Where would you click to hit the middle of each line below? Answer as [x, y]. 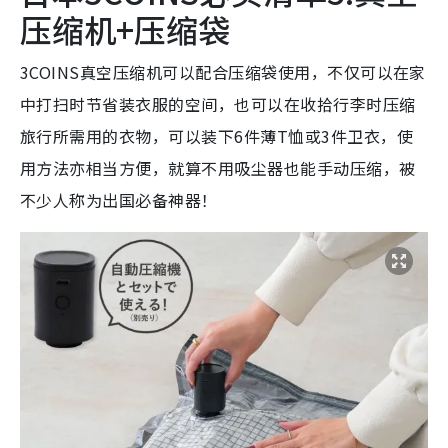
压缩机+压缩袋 [125, 28]
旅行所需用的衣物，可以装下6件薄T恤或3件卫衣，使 [217, 135]
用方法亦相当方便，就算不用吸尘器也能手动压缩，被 [218, 167]
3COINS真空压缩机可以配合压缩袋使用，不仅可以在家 [223, 71]
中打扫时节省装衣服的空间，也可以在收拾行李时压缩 [218, 103]
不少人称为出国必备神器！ [119, 199]
